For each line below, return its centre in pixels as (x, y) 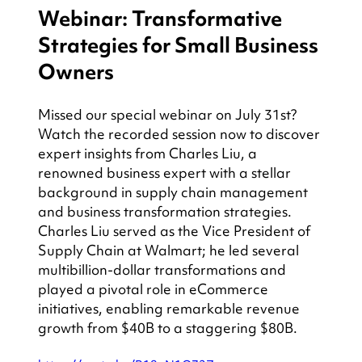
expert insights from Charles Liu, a (149, 154)
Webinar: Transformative (162, 19)
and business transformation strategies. (166, 212)
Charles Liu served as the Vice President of (175, 231)
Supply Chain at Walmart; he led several (170, 250)
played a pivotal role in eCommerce (154, 289)
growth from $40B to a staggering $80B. (167, 328)
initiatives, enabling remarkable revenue (170, 309)
